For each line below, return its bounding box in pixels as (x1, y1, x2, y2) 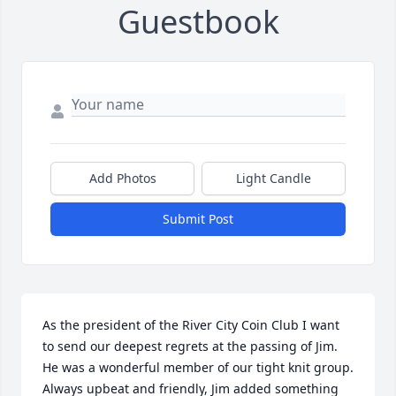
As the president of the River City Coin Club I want (42, 316, 339, 334)
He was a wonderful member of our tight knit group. (42, 359, 354, 377)
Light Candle (236, 170, 311, 187)
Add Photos (88, 170, 156, 187)
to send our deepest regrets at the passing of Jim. (42, 338, 338, 355)
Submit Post (163, 210, 233, 228)
